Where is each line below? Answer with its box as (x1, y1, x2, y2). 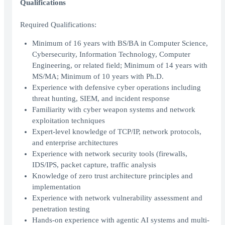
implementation (32, 183, 81, 191)
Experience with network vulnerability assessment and (32, 194, 202, 202)
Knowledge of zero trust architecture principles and (32, 172, 193, 180)
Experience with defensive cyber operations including (32, 83, 201, 92)
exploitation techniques (32, 117, 105, 125)
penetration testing (32, 205, 90, 213)
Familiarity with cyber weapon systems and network (32, 105, 195, 114)
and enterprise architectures (32, 139, 118, 147)
